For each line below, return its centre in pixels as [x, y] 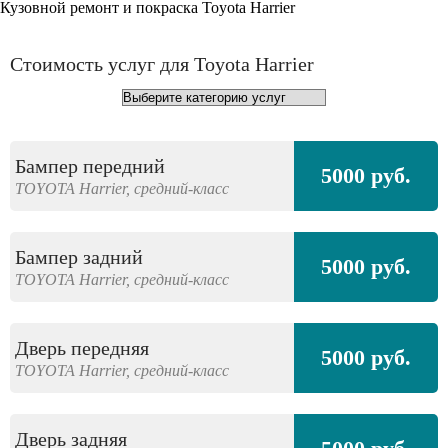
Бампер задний [79, 256]
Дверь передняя [82, 347]
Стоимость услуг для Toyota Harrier [162, 64]
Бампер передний [90, 165]
